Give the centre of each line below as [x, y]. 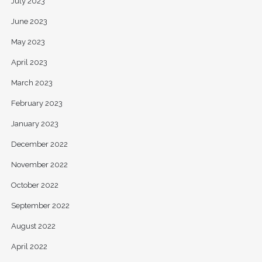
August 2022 [33, 226]
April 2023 [29, 62]
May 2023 [28, 42]
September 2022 [40, 205]
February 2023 [37, 103]
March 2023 [32, 82]
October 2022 [35, 185]
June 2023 [29, 21]
